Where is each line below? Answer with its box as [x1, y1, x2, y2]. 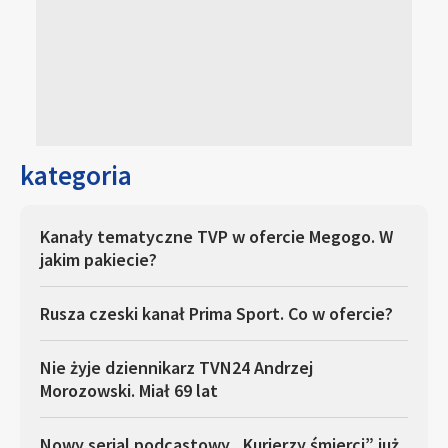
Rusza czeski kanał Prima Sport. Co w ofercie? [40, 302, 393, 325]
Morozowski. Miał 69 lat [40, 379, 218, 402]
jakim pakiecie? [40, 248, 157, 271]
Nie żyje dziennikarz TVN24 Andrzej [40, 356, 313, 379]
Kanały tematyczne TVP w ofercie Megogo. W [40, 225, 393, 248]
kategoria [20, 158, 132, 192]
